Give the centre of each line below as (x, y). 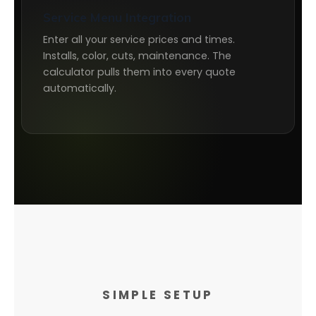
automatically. (80, 88)
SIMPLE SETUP (158, 295)
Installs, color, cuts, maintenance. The (137, 56)
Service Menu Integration (117, 17)
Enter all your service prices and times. (139, 39)
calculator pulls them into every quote (139, 72)
